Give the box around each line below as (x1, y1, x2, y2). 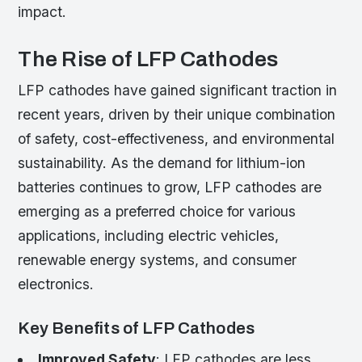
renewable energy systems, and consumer (18, 251, 297, 269)
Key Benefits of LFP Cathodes (18, 319, 255, 338)
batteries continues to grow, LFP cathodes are (18, 179, 322, 196)
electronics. (18, 276, 95, 293)
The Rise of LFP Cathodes (18, 48, 279, 72)
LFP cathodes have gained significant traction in (18, 82, 338, 99)
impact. (18, 3, 67, 21)
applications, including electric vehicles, (18, 227, 280, 245)
